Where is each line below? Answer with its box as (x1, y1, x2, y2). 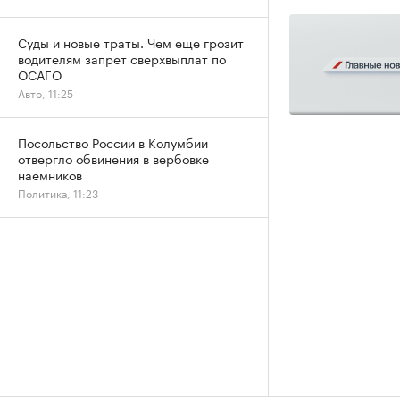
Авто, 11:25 (18, 84, 73, 101)
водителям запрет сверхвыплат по (18, 48, 226, 68)
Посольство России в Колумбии (18, 132, 208, 152)
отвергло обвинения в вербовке (18, 148, 209, 168)
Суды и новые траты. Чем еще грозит (18, 32, 244, 52)
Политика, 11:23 (18, 184, 98, 201)
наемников (18, 164, 82, 184)
